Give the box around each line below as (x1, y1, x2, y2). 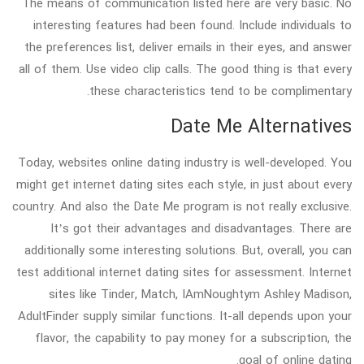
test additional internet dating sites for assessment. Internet (16, 261, 352, 283)
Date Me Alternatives (171, 110, 352, 143)
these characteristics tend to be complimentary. (89, 80, 352, 102)
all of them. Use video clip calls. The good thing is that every (19, 58, 352, 80)
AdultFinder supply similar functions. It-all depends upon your (18, 305, 352, 327)
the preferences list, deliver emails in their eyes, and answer (24, 36, 352, 58)
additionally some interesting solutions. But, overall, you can (24, 239, 352, 261)
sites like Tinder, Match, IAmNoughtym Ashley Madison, (49, 283, 352, 305)
